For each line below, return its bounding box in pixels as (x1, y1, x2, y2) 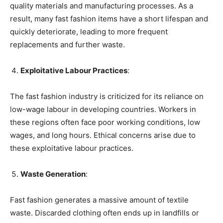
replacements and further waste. (10, 39, 125, 49)
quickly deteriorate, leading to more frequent (10, 26, 168, 36)
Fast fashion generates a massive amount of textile (10, 195, 189, 205)
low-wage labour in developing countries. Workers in (10, 104, 196, 114)
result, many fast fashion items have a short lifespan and (10, 13, 208, 23)
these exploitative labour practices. (10, 143, 133, 153)
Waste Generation (20, 169, 86, 179)
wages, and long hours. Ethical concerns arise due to (10, 130, 196, 140)
